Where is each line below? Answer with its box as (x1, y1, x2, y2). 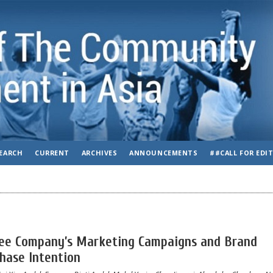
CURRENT (35, 148, 69, 157)
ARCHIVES (81, 148, 118, 157)
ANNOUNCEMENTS (129, 148, 198, 157)
